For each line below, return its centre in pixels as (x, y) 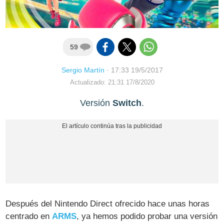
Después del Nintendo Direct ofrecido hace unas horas (108, 203)
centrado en (29, 216)
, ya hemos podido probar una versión (147, 216)
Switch (127, 103)
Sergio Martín (83, 70)
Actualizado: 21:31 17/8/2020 (112, 83)
